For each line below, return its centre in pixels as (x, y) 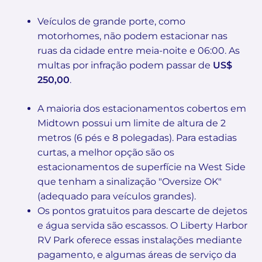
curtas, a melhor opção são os (106, 152)
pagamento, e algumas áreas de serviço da (137, 254)
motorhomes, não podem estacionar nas (132, 36)
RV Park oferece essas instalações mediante (140, 240)
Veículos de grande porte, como (111, 21)
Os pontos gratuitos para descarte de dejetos (142, 211)
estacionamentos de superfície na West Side (142, 167)
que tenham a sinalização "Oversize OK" (130, 181)
